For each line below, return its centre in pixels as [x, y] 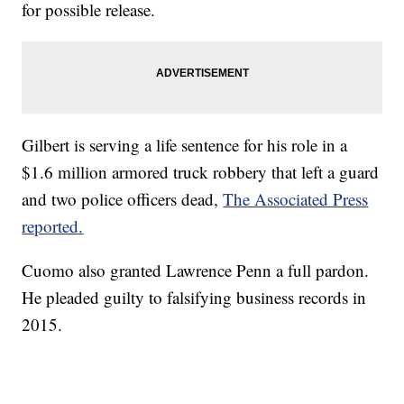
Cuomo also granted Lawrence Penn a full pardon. [196, 271]
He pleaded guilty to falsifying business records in [194, 298]
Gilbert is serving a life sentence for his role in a [185, 145]
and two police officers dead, [123, 199]
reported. [53, 226]
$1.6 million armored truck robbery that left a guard [201, 172]
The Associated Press [296, 199]
